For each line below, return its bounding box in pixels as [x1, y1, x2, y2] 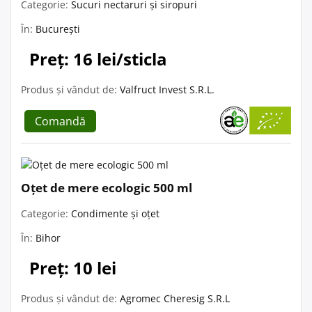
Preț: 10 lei [29, 256, 116, 279]
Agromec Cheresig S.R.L [120, 291, 230, 305]
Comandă [35, 113, 86, 129]
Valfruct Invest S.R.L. [120, 82, 214, 96]
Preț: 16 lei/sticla [29, 47, 167, 70]
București [36, 22, 80, 36]
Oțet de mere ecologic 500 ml [21, 179, 192, 196]
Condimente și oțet [71, 206, 159, 220]
